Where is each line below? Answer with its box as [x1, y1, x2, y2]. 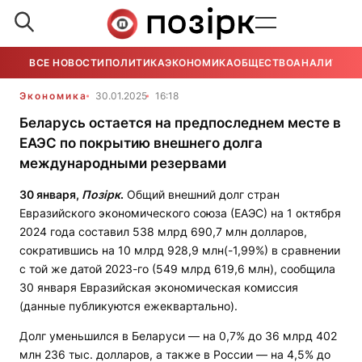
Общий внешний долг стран [124, 187, 280, 201]
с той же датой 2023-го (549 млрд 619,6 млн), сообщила [19, 262, 335, 276]
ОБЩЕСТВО [234, 57, 294, 69]
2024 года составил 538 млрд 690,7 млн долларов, [19, 225, 307, 238]
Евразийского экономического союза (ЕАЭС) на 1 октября [19, 206, 341, 220]
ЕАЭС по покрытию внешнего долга [19, 135, 263, 151]
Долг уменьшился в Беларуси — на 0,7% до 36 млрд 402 [19, 329, 337, 343]
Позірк [82, 187, 120, 201]
